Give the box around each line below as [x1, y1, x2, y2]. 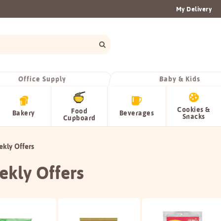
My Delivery [176, 5, 212, 13]
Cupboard [63, 113, 96, 122]
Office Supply [17, 74, 67, 83]
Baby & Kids [158, 74, 201, 83]
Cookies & [177, 105, 210, 114]
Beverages [119, 109, 154, 117]
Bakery [12, 109, 35, 117]
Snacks [182, 112, 205, 121]
